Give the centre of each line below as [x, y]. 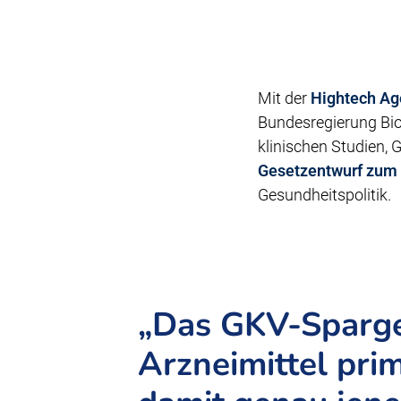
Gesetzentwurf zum [327, 171]
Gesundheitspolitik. [324, 195]
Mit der [284, 98]
